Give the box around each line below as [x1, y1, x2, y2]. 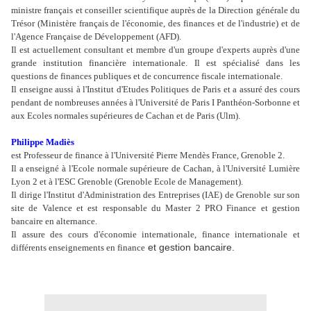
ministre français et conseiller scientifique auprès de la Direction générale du [11, 5, 300, 16]
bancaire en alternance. [11, 216, 97, 227]
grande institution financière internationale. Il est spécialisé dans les [11, 58, 300, 69]
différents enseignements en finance [11, 242, 145, 253]
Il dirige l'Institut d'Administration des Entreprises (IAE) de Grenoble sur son [11, 190, 300, 201]
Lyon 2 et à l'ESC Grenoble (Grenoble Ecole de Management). [11, 176, 243, 187]
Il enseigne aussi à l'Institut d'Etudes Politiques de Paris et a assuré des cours [11, 84, 300, 95]
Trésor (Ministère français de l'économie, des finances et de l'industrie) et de [11, 18, 300, 29]
